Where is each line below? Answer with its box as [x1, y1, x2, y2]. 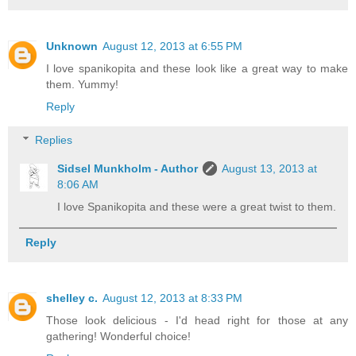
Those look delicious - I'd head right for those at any [46, 314, 348, 327]
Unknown [46, 40, 98, 53]
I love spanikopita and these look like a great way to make [46, 62, 348, 75]
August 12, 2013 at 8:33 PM [103, 292, 242, 305]
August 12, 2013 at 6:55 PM [103, 40, 242, 53]
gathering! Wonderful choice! [46, 330, 191, 343]
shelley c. [46, 292, 98, 305]
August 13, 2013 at [222, 161, 318, 175]
